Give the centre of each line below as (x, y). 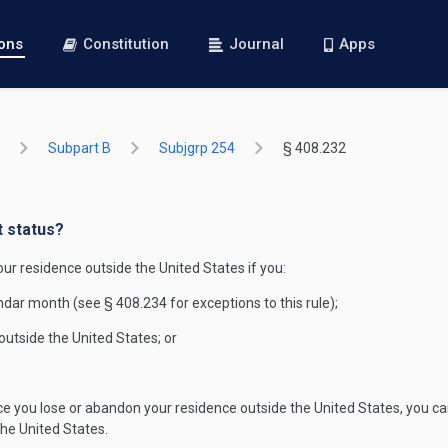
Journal (257, 44)
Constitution (126, 44)
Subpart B (79, 148)
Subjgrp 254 (197, 148)
